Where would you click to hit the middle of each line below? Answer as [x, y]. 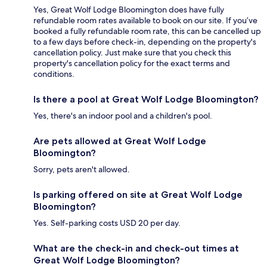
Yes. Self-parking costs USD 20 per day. [107, 223]
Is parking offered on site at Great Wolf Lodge [138, 195]
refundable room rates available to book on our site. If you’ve [145, 21]
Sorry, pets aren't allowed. [82, 170]
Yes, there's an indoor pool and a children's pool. [123, 116]
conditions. [54, 74]
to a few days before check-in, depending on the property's [145, 42]
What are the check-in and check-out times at [136, 249]
